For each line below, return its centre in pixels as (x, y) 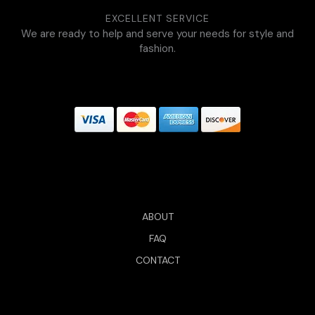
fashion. (157, 48)
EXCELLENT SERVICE (157, 18)
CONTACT (157, 260)
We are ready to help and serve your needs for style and (157, 33)
